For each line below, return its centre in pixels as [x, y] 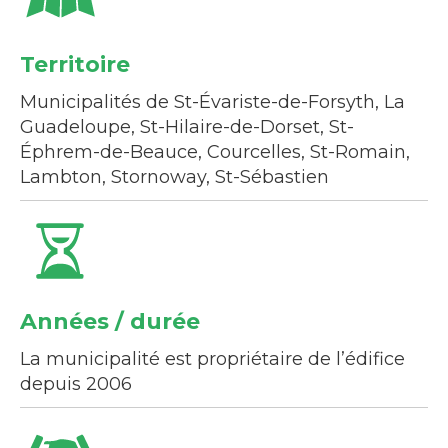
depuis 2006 [76, 383]
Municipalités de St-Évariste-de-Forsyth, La [212, 101]
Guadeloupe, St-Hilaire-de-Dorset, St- [187, 126]
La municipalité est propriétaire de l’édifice [212, 358]
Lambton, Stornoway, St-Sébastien [174, 176]
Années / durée [110, 321]
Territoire [75, 64]
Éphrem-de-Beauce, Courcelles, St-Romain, [215, 151]
